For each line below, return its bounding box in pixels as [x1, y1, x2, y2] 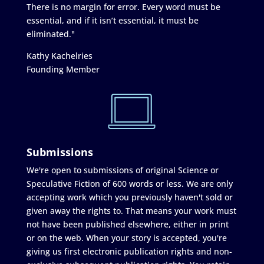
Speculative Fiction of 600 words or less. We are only [26, 177, 233, 189]
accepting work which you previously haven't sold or [26, 191, 233, 203]
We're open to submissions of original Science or [26, 164, 219, 176]
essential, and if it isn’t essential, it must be [26, 14, 199, 26]
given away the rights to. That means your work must [26, 204, 236, 216]
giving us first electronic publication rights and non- [26, 245, 232, 257]
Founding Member [26, 63, 100, 75]
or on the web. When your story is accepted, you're [26, 232, 227, 243]
